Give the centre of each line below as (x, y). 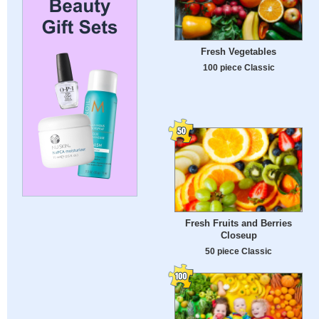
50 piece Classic (239, 251)
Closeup (239, 236)
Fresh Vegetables (239, 52)
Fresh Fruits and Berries (239, 224)
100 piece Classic (239, 68)
